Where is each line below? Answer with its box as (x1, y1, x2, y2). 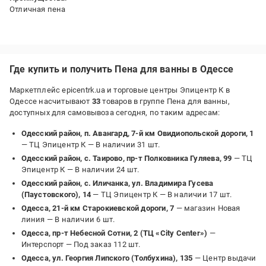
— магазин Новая (174, 204, 240, 213)
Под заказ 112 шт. (74, 240, 141, 249)
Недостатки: (9, 26, 55, 34)
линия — (21, 215, 55, 224)
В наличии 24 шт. (75, 165, 140, 174)
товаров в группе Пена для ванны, (100, 97, 230, 106)
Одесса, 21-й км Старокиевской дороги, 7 (21, 204, 175, 213)
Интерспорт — (21, 240, 74, 249)
